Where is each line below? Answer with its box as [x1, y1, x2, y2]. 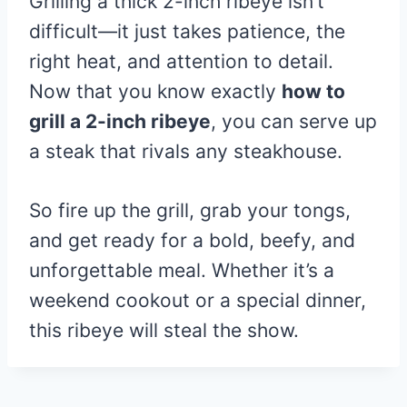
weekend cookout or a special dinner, [29, 288, 366, 312]
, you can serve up [211, 109, 377, 133]
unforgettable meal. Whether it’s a [29, 258, 334, 282]
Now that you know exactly [29, 79, 282, 103]
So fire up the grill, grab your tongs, [29, 198, 351, 222]
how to [282, 79, 345, 103]
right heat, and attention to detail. [29, 49, 333, 73]
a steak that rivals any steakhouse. [29, 139, 342, 163]
